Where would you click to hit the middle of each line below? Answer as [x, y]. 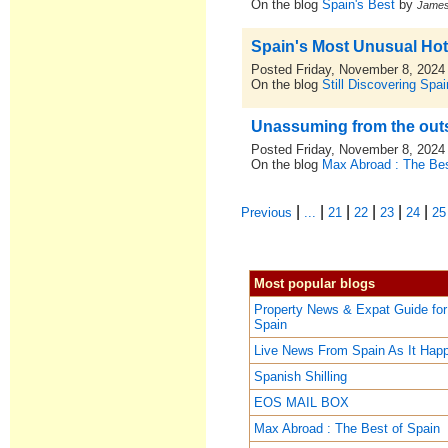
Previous [267, 212]
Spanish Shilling [301, 376]
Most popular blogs [315, 283]
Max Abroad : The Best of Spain [347, 428]
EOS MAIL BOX [302, 402]
